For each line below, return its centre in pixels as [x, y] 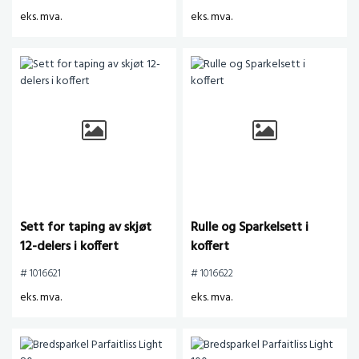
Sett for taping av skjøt [86, 228]
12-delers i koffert [69, 247]
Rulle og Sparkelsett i [250, 228]
